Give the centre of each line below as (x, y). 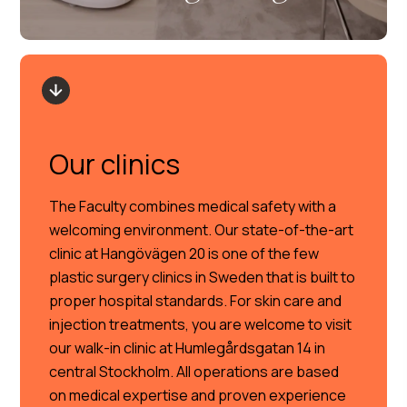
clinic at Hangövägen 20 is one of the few (184, 253)
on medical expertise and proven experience (198, 395)
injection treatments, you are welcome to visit (201, 324)
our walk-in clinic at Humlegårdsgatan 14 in (188, 348)
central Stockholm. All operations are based (194, 372)
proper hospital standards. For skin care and (196, 301)
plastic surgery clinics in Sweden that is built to (203, 277)
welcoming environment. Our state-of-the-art (202, 230)
